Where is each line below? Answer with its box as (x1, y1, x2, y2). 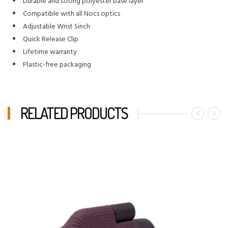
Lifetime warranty (23, 46, 77, 58)
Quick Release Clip (23, 33, 78, 45)
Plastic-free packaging (23, 59, 91, 71)
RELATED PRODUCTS (20, 103, 128, 123)
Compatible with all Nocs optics (23, 8, 120, 20)
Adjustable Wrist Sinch (23, 20, 93, 33)
